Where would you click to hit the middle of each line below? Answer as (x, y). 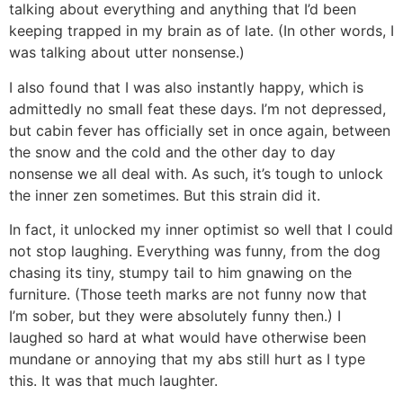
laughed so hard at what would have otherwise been (188, 337)
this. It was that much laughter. (113, 380)
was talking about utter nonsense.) (127, 53)
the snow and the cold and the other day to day (172, 152)
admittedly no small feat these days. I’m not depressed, (197, 108)
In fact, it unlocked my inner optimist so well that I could (201, 229)
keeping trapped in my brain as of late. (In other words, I (201, 31)
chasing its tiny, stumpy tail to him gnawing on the (180, 272)
